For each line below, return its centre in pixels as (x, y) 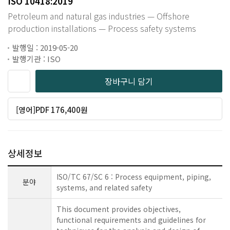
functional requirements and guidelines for (131, 220)
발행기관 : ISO (36, 59)
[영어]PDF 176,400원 (52, 110)
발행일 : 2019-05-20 (45, 47)
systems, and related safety (104, 187)
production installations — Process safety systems (102, 28)
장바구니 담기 (129, 81)
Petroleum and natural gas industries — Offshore (99, 16)
